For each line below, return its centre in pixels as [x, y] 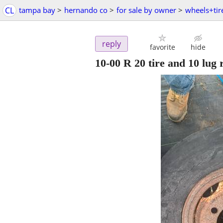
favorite [162, 47]
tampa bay [37, 10]
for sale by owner [146, 10]
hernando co [86, 10]
